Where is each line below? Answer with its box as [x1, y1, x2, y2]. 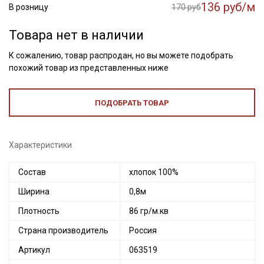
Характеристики [9, 140, 72, 150]
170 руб [171, 2, 201, 12]
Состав [18, 167, 46, 177]
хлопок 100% [129, 167, 179, 177]
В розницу [9, 2, 48, 12]
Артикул [18, 245, 50, 255]
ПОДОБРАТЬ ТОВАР [95, 98, 169, 107]
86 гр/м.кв [129, 206, 169, 216]
